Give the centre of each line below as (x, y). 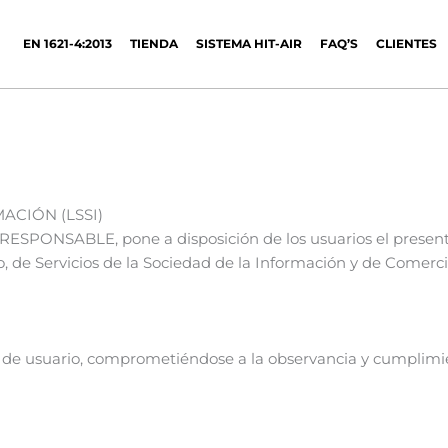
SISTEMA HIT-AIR (249, 43)
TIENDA (154, 43)
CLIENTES (407, 43)
